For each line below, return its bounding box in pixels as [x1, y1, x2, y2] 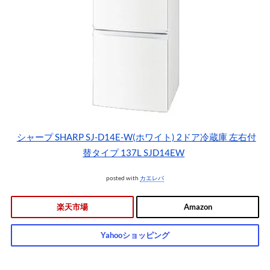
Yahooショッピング [101, 230, 169, 240]
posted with [106, 174, 140, 181]
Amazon [183, 202, 212, 212]
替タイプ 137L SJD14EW [83, 147, 185, 158]
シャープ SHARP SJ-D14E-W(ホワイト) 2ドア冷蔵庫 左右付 [16, 131, 256, 142]
